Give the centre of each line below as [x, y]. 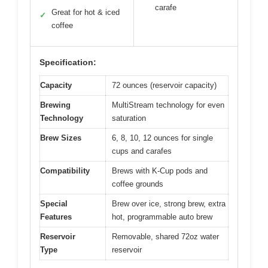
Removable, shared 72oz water [165, 236]
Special [54, 203]
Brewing [55, 105]
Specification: [68, 62]
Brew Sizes [61, 138]
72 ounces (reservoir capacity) [164, 85]
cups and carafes [142, 151]
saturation [129, 118]
